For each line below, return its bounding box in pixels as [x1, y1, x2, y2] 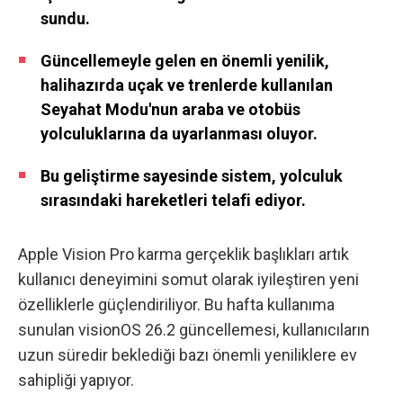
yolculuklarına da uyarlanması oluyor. [40, 124, 318, 144]
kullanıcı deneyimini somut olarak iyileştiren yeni [18, 269, 359, 289]
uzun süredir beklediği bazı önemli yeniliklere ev [18, 345, 357, 364]
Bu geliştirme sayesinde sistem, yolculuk [40, 166, 343, 186]
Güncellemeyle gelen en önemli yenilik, [40, 51, 329, 71]
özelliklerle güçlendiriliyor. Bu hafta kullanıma [18, 294, 335, 314]
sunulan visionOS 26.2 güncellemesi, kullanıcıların [18, 319, 370, 339]
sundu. [40, 9, 90, 29]
